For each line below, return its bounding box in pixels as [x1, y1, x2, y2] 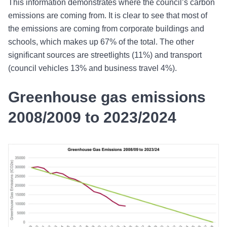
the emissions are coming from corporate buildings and [8, 24, 204, 33]
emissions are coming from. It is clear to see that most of [8, 11, 207, 20]
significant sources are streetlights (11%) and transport [8, 50, 202, 59]
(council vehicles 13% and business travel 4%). [8, 63, 177, 72]
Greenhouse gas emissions [8, 88, 206, 105]
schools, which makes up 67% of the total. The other [8, 37, 194, 46]
